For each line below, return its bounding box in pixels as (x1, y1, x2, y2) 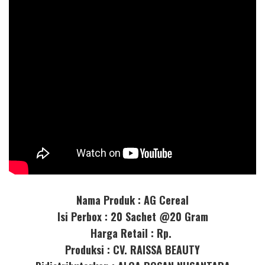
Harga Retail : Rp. (91, 225, 174, 241)
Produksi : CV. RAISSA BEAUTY (65, 241, 200, 257)
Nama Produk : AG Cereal (76, 192, 189, 208)
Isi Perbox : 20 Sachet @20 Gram (57, 208, 208, 224)
